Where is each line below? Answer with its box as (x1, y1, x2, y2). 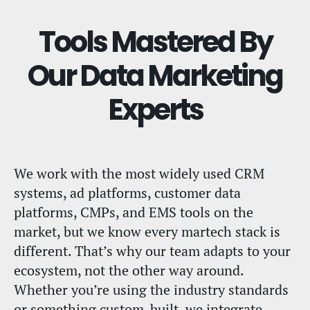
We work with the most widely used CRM (14, 163, 264, 183)
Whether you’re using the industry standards (14, 280, 289, 299)
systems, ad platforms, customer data (14, 183, 241, 202)
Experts (107, 89, 203, 131)
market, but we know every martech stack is (14, 221, 280, 241)
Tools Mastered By (38, 21, 272, 63)
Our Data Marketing (28, 55, 282, 97)
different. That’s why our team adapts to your (14, 241, 291, 260)
